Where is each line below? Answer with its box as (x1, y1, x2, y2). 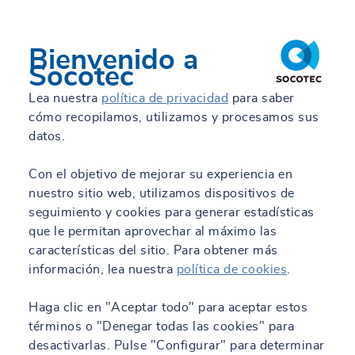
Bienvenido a (29, 46, 198, 74)
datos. (29, 130, 65, 143)
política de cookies (176, 263, 287, 276)
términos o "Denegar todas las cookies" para (29, 320, 295, 333)
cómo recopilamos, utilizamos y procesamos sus (29, 111, 319, 124)
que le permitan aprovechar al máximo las (29, 225, 277, 238)
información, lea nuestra (29, 263, 177, 276)
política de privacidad (101, 92, 228, 105)
